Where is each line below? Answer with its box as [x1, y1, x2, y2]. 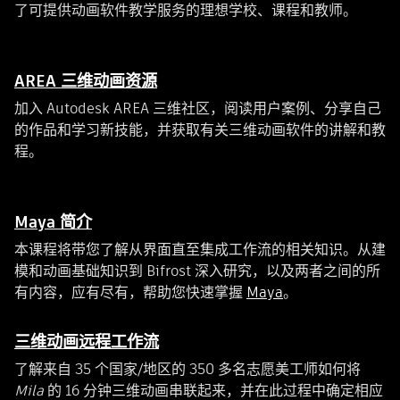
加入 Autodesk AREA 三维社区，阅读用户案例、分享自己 [14, 97, 381, 119]
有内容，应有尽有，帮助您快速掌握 [14, 281, 246, 303]
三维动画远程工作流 [14, 329, 159, 353]
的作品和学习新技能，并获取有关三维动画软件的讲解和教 [14, 119, 386, 140]
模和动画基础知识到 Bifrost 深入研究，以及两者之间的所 [14, 260, 380, 281]
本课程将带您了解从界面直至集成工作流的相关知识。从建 [14, 238, 386, 260]
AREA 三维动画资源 [14, 69, 157, 92]
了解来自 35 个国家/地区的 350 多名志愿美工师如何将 [14, 358, 361, 379]
